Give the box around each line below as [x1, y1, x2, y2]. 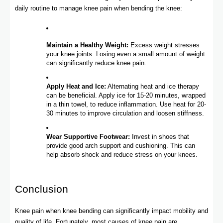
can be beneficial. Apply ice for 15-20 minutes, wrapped [46, 92, 206, 100]
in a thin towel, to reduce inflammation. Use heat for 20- [46, 101, 206, 109]
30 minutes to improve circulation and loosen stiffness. [46, 110, 204, 117]
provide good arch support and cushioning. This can [46, 142, 195, 150]
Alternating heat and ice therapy [106, 83, 199, 91]
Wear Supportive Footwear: [46, 133, 130, 141]
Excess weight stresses [128, 41, 200, 49]
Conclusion [15, 183, 68, 196]
